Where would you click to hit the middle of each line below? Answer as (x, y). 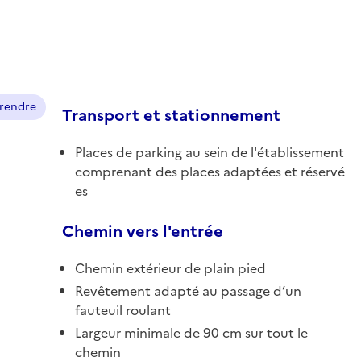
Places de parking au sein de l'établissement (210, 152)
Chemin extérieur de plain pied (170, 268)
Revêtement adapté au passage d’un (188, 290)
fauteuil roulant (123, 310)
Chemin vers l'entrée (143, 231)
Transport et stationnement (171, 115)
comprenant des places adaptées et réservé (210, 171)
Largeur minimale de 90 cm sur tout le (191, 332)
